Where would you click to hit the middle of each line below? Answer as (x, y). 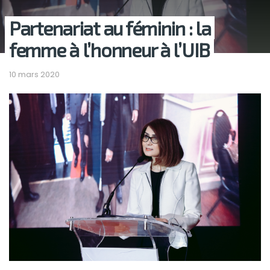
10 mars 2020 (34, 74)
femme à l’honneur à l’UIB (109, 49)
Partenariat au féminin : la (110, 27)
